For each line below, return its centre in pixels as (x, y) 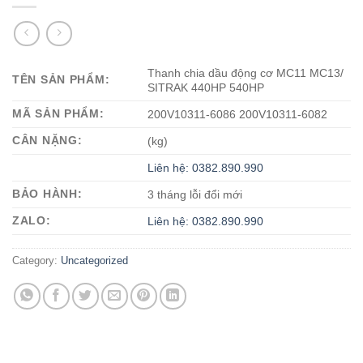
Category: (36, 260)
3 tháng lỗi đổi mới (195, 194)
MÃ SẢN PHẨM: (58, 113)
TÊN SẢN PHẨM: (61, 79)
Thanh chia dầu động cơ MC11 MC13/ (246, 73)
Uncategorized (94, 260)
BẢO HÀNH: (47, 193)
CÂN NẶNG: (47, 140)
